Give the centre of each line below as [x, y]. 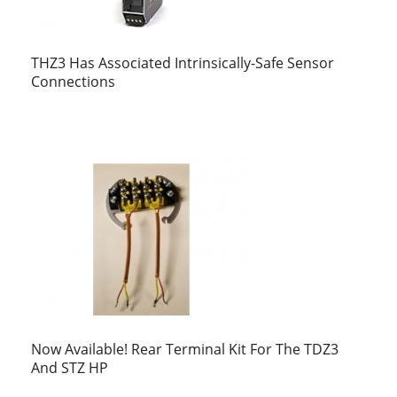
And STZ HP [70, 368]
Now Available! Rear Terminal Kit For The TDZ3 [185, 350]
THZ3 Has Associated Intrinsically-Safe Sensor [183, 63]
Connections [73, 82]
